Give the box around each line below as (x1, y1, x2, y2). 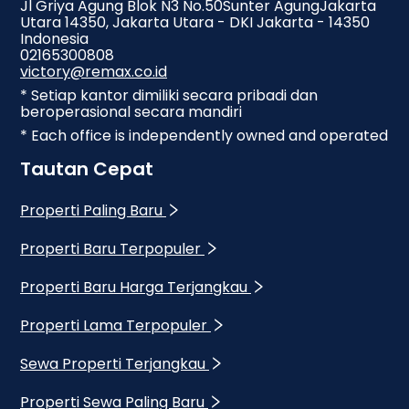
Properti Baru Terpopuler (20, 238, 201, 259)
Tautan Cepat (20, 156, 153, 182)
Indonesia (20, 28, 89, 49)
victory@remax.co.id (20, 61, 167, 82)
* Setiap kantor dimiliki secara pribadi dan (20, 85, 318, 106)
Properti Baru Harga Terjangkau (20, 277, 247, 298)
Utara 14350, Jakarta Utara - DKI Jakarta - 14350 (20, 12, 370, 33)
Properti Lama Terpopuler (20, 315, 207, 336)
